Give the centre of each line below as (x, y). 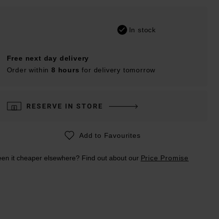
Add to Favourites (110, 135)
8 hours (66, 70)
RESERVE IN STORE (65, 106)
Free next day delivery (48, 58)
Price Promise (164, 158)
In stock (142, 30)
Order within (29, 70)
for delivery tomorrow (119, 70)
